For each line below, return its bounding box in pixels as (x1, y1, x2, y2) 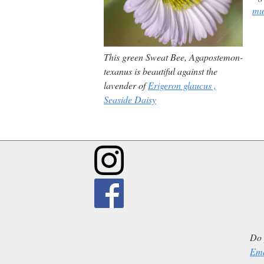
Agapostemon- (187, 51, 243, 64)
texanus (104, 65, 132, 78)
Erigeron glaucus (148, 79, 212, 92)
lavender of (104, 79, 148, 92)
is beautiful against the (132, 65, 217, 78)
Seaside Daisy (104, 93, 156, 106)
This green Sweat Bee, (104, 51, 187, 64)
